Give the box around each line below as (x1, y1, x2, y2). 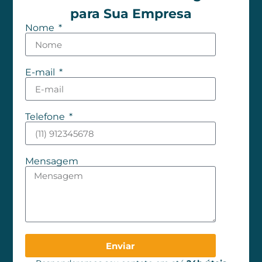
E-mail (25, 67, 57, 78)
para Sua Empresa (70, 5, 192, 22)
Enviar (106, 240, 135, 251)
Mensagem (25, 156, 78, 167)
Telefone (25, 111, 67, 123)
